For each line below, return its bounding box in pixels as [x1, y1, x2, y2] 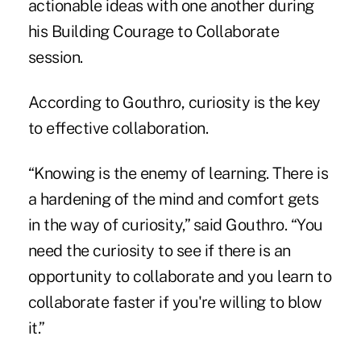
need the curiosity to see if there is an [27, 240, 291, 260]
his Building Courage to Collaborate [27, 21, 280, 41]
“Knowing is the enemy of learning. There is [27, 163, 329, 183]
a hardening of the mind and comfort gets [27, 189, 319, 209]
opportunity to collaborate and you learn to [27, 266, 332, 286]
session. [27, 47, 83, 67]
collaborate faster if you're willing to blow [27, 292, 322, 312]
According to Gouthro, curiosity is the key [27, 92, 321, 112]
